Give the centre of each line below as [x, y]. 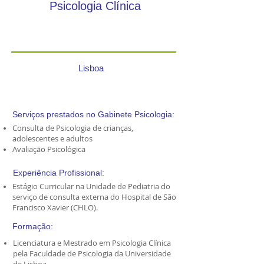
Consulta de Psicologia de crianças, [73, 128]
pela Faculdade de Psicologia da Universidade [92, 253]
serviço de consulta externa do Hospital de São [94, 197]
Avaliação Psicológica [49, 149]
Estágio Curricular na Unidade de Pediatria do [91, 186]
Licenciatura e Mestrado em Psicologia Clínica [92, 243]
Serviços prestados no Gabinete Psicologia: [93, 114]
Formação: [33, 226]
